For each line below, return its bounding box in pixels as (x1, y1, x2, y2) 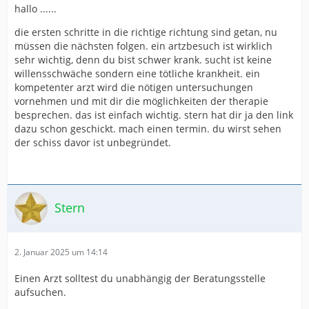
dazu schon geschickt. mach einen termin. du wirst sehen (14, 121, 281, 135)
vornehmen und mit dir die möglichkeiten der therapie (14, 94, 268, 108)
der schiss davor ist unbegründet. (14, 135, 171, 149)
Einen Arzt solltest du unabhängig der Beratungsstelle (14, 271, 266, 285)
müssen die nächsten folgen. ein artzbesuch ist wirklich (14, 39, 272, 52)
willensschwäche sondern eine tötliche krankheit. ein (14, 66, 260, 80)
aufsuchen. (14, 285, 66, 299)
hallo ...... (14, 1, 57, 15)
